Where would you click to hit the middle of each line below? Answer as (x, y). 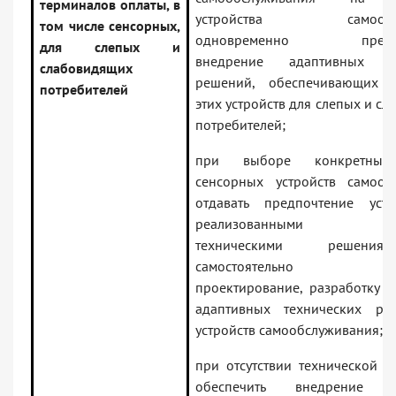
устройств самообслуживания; (289, 330)
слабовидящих (86, 69)
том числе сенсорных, (110, 26)
